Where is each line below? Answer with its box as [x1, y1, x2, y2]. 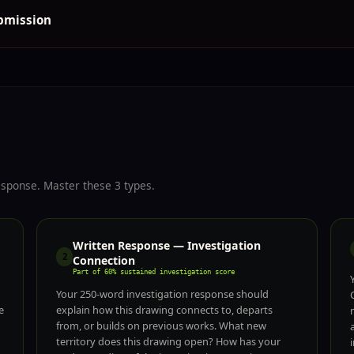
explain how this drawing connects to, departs [56, 302, 273, 317]
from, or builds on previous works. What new [56, 318, 266, 333]
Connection [73, 252, 136, 268]
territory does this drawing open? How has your [56, 333, 281, 348]
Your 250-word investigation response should [56, 286, 269, 301]
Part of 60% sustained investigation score [73, 267, 235, 276]
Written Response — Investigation [73, 237, 262, 253]
